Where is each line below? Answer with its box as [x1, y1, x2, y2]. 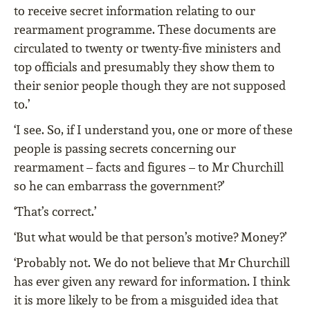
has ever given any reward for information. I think [14, 273, 290, 290]
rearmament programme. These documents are [14, 21, 276, 38]
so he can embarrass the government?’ [14, 178, 224, 194]
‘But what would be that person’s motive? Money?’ [14, 229, 286, 246]
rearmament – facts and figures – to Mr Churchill [14, 159, 284, 176]
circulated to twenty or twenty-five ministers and [14, 40, 281, 57]
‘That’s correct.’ [14, 203, 96, 220]
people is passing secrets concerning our [14, 140, 236, 157]
